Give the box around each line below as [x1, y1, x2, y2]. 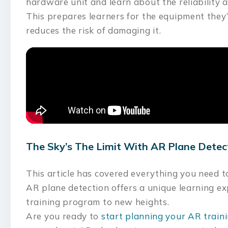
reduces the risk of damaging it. [26, 25, 164, 36]
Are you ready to [26, 211, 101, 221]
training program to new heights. [26, 196, 172, 207]
